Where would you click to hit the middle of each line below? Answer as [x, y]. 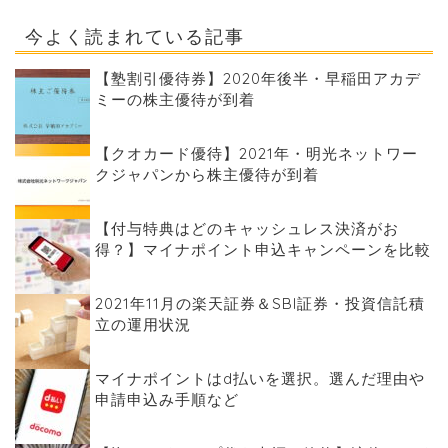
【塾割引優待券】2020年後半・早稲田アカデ [258, 78]
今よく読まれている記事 [135, 35]
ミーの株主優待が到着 [175, 99]
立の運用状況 [143, 324]
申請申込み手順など [167, 399]
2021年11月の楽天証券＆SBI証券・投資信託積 [260, 303]
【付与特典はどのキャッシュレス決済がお [247, 228]
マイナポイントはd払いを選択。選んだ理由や [260, 378]
